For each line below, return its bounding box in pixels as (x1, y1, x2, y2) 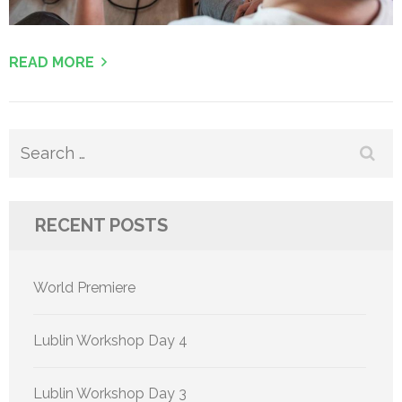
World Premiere (33, 279, 135, 297)
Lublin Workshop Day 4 (33, 332, 188, 350)
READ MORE (9, 54, 94, 72)
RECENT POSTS (35, 214, 168, 237)
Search (17, 140, 71, 160)
